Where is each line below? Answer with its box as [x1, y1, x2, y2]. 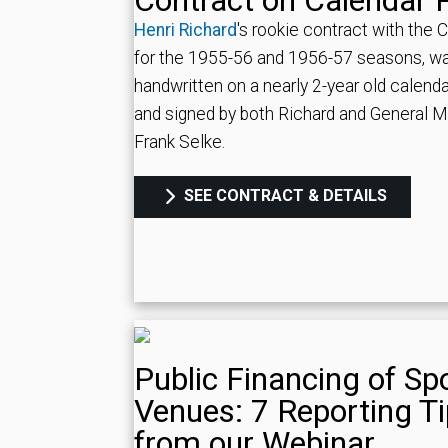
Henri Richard [134, 20, 237, 41]
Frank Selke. [134, 132, 225, 153]
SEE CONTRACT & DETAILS [180, 186, 388, 206]
